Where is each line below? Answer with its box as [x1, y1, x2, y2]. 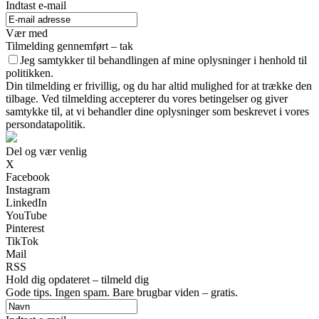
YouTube [6, 209, 47, 222]
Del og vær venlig [6, 145, 87, 158]
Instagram [6, 184, 50, 197]
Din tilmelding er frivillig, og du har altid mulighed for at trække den [6, 80, 312, 93]
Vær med [6, 27, 48, 40]
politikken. [6, 67, 53, 80]
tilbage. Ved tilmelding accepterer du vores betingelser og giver [6, 93, 288, 105]
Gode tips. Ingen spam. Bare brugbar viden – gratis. [6, 286, 238, 299]
